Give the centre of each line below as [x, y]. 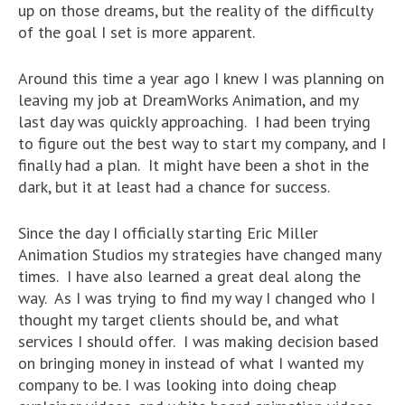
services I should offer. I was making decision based [198, 342]
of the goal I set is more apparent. [137, 33]
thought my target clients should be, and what [179, 320]
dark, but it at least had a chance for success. [174, 187]
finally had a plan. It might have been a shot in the [193, 165]
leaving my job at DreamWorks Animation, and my [188, 100]
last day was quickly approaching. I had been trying [194, 122]
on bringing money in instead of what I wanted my [190, 363]
